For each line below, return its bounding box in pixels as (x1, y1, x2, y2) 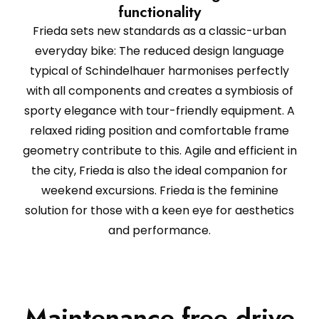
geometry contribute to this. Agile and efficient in (22, 142, 297, 159)
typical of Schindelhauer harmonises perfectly (30, 62, 289, 79)
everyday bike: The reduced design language (35, 42, 284, 59)
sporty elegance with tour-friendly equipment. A (24, 102, 295, 119)
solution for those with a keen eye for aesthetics (25, 202, 294, 219)
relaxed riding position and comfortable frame (30, 122, 289, 139)
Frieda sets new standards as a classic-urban (33, 22, 286, 39)
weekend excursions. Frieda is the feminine (41, 182, 278, 199)
